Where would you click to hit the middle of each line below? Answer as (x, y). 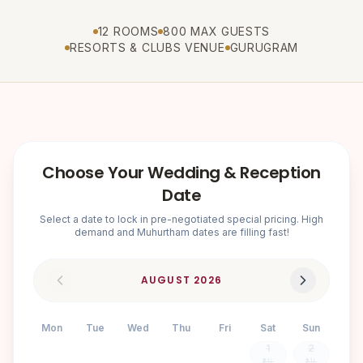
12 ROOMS (128, 31)
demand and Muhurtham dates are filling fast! (181, 232)
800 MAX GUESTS (217, 31)
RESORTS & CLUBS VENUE (147, 47)
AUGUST (166, 280)
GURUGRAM (264, 47)
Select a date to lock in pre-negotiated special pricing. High (181, 219)
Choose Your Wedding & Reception (181, 172)
